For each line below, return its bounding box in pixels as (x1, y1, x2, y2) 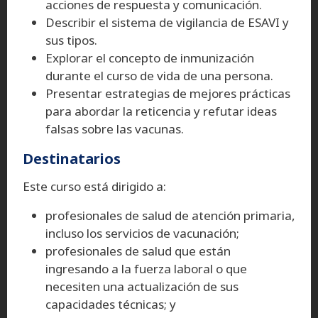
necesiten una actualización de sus (45, 278, 238, 295)
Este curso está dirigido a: (23, 177, 166, 194)
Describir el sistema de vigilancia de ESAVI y (45, 13, 289, 31)
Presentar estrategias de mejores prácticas (45, 84, 290, 102)
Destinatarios (23, 148, 121, 168)
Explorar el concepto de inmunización (45, 49, 254, 66)
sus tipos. (45, 31, 97, 48)
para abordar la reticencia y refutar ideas (45, 102, 277, 119)
